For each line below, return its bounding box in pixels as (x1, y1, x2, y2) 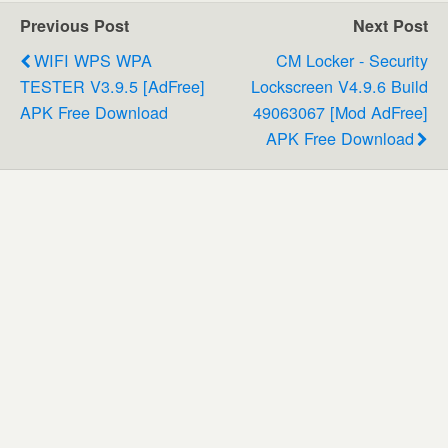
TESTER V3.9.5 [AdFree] (20, 73, 205, 98)
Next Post (353, 13, 428, 37)
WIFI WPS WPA (34, 47, 152, 72)
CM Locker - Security (276, 47, 428, 72)
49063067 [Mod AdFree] (253, 99, 428, 124)
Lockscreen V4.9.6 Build (251, 73, 428, 98)
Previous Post (20, 13, 129, 37)
